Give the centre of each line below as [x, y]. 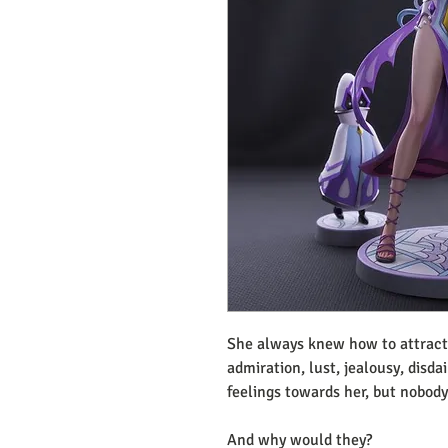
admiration [264, 367]
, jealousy [368, 367]
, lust [318, 367]
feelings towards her [296, 391]
